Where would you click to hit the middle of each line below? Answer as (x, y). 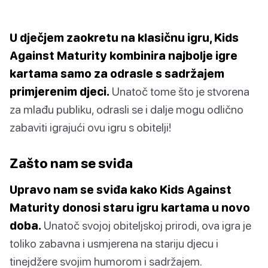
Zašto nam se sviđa (71, 163)
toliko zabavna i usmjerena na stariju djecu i (114, 243)
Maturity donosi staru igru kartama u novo (130, 207)
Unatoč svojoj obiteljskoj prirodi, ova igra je (146, 225)
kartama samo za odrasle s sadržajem (117, 73)
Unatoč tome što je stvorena (179, 91)
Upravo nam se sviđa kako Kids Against (121, 189)
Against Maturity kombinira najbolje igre (124, 55)
